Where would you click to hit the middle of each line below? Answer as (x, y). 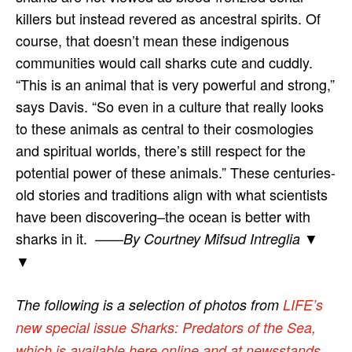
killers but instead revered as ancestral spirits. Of (168, 18)
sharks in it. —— (70, 238)
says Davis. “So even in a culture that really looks (170, 106)
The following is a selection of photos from (149, 304)
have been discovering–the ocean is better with (163, 216)
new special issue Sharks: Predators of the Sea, (166, 327)
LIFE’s (303, 304)
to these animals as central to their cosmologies (165, 128)
